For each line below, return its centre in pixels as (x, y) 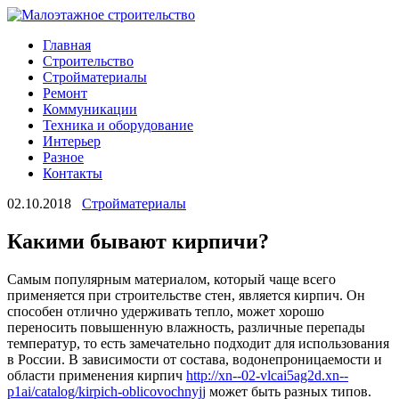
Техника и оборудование (118, 125)
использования (342, 343)
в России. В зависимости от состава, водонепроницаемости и (195, 359)
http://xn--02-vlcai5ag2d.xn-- (267, 375)
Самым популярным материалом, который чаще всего (171, 279)
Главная (67, 45)
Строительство (88, 61)
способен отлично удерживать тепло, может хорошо (166, 311)
